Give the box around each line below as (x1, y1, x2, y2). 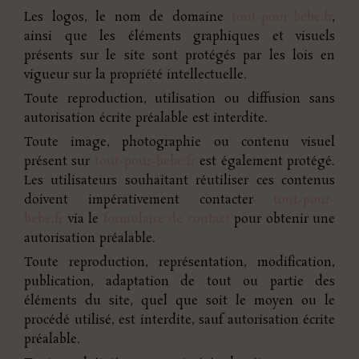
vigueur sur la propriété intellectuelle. (24, 66, 247, 83)
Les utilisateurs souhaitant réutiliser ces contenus (24, 171, 335, 189)
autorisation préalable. (24, 229, 155, 247)
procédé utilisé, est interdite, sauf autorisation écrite (24, 311, 335, 329)
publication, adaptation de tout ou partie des (24, 272, 335, 290)
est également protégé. (195, 152, 336, 170)
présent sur (24, 152, 95, 170)
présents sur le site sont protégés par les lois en (24, 46, 335, 64)
